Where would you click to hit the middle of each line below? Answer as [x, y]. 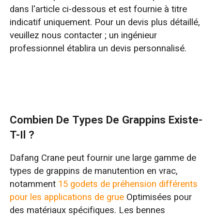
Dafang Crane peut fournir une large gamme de [103, 158]
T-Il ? [22, 135]
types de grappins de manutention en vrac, [93, 171]
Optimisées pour [158, 197]
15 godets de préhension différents [128, 184]
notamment [34, 184]
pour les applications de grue [67, 197]
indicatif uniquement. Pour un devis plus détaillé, [105, 23]
